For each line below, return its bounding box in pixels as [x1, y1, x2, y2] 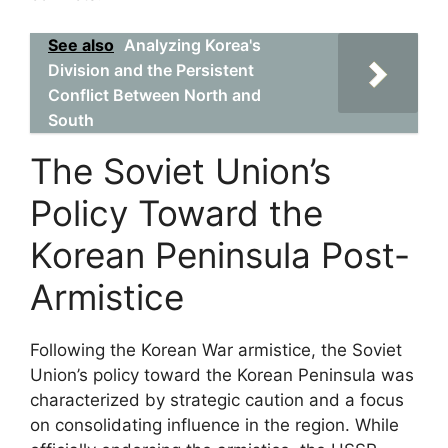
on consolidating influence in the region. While [30, 414, 399, 435]
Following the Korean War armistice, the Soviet [30, 339, 402, 360]
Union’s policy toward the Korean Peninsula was [30, 364, 414, 385]
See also [48, 34, 114, 55]
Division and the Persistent [48, 59, 254, 80]
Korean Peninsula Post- [30, 233, 410, 276]
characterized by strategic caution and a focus [30, 389, 404, 410]
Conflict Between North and [48, 84, 261, 105]
